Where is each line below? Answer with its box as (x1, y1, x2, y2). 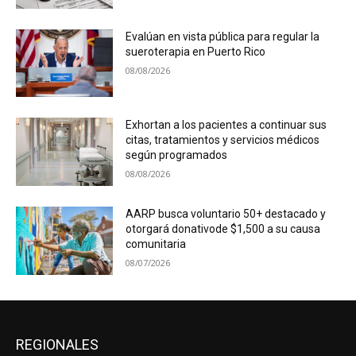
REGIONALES (16, 335, 99, 353)
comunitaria (126, 238, 187, 251)
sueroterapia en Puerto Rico (126, 44, 266, 58)
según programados (126, 149, 228, 162)
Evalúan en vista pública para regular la (126, 29, 320, 43)
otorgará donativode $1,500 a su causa (126, 222, 321, 236)
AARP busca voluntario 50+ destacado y (126, 207, 327, 221)
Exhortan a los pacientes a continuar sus (126, 118, 327, 132)
